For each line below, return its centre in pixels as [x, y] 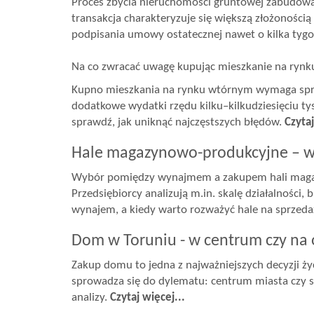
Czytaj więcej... [148, 298]
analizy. [91, 298]
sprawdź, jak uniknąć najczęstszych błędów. [178, 122]
